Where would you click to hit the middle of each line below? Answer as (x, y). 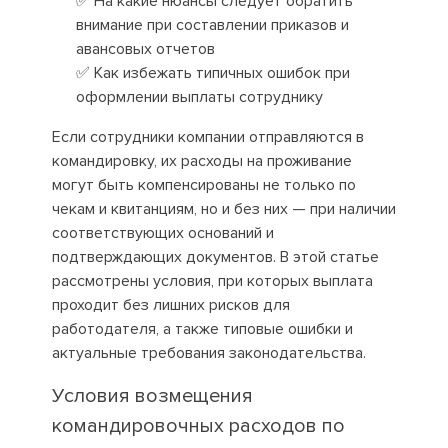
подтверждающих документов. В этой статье (215, 257)
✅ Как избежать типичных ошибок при (212, 73)
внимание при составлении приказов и (212, 25)
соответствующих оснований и (162, 233)
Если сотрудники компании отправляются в (207, 137)
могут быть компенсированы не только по (203, 185)
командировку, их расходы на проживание (201, 161)
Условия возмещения (152, 396)
